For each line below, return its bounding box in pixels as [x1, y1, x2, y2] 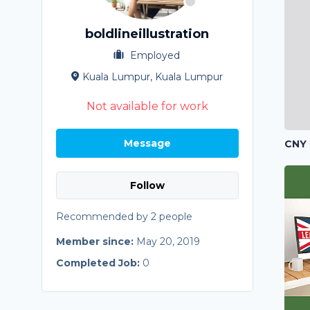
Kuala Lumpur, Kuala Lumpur [82, 71, 224, 83]
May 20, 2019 [136, 235, 200, 248]
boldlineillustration [85, 26, 210, 42]
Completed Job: [55, 257, 143, 269]
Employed [127, 49, 181, 62]
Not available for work [86, 100, 208, 113]
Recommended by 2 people [55, 210, 192, 223]
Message [123, 137, 171, 149]
